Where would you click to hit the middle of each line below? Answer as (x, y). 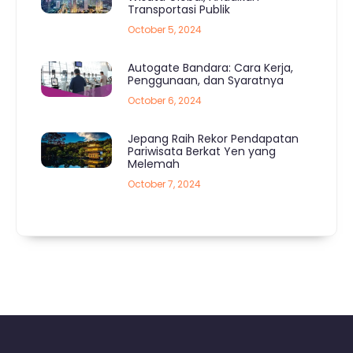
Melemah (154, 163)
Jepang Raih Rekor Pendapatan (213, 138)
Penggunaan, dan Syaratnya (206, 80)
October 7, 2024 (164, 184)
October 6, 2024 (165, 100)
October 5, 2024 (165, 29)
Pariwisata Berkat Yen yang (202, 151)
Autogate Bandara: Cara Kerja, (210, 67)
